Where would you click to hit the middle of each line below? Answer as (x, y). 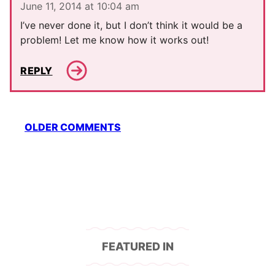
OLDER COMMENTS (73, 127)
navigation (47, 139)
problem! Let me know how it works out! (114, 40)
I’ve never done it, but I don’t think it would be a (131, 25)
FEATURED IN (137, 247)
